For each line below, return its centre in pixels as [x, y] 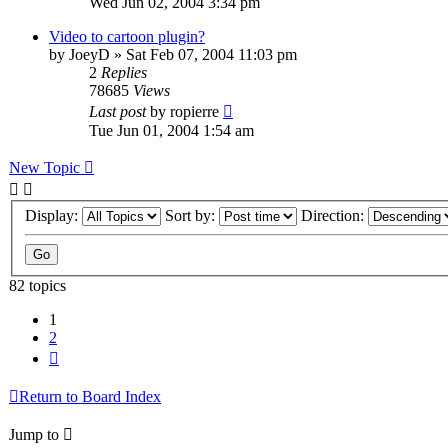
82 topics [37, 286]
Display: [53, 216]
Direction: [334, 216]
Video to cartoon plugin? [127, 36]
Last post [119, 111]
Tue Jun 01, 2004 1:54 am [171, 130]
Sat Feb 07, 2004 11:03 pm [211, 54]
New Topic [44, 167]
